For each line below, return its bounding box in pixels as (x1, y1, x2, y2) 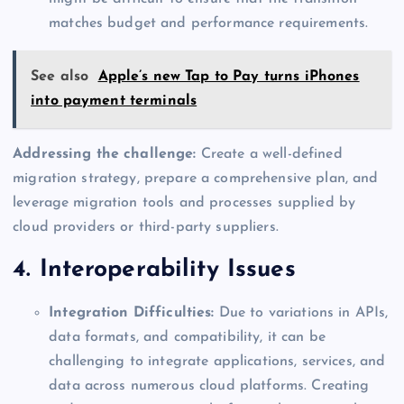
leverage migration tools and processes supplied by (13, 195, 356, 210)
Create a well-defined (196, 146, 343, 161)
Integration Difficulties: (49, 305, 215, 320)
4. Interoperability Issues (13, 258, 296, 283)
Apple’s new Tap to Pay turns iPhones (97, 69, 360, 84)
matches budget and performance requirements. (49, 15, 369, 31)
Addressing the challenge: (13, 146, 197, 161)
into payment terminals (31, 93, 197, 108)
